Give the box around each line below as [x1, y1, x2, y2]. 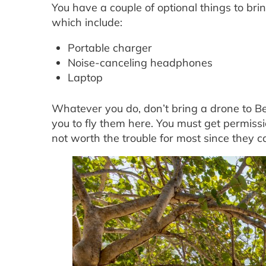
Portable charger [68, 41, 152, 55]
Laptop [68, 71, 103, 85]
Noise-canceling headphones [68, 56, 213, 70]
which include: [52, 15, 122, 30]
